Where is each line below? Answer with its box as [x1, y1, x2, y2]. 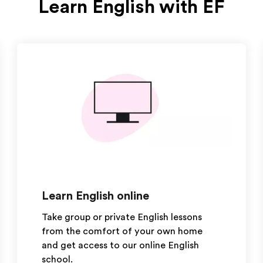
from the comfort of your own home [42, 226, 203, 237]
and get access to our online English [42, 240, 200, 251]
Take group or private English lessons [42, 212, 203, 222]
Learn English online [42, 189, 150, 203]
